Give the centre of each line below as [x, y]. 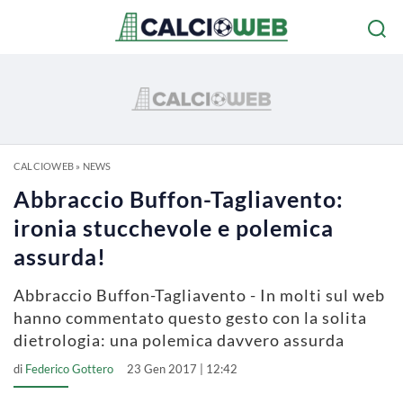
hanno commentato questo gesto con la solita [190, 318]
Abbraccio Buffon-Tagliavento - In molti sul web [199, 295]
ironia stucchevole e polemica [174, 228]
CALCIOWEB [44, 166]
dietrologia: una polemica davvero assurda [179, 340]
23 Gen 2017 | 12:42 [182, 369]
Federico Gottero [69, 369]
